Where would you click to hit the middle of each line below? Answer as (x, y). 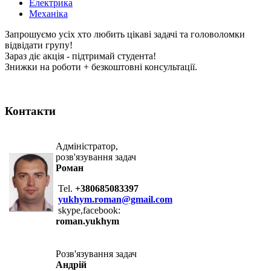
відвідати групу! (39, 45)
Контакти (30, 111)
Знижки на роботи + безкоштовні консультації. (101, 67)
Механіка (48, 14)
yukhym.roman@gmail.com (115, 199)
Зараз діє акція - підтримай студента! (80, 56)
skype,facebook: (88, 210)
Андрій (71, 264)
